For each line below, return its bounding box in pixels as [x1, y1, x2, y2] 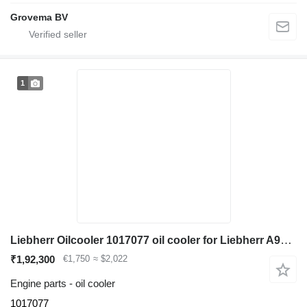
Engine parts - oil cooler [10, 278, 115, 289]
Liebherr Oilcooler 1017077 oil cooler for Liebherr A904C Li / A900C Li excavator [280, 234, 292, 247]
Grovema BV [10, 12, 68, 23]
